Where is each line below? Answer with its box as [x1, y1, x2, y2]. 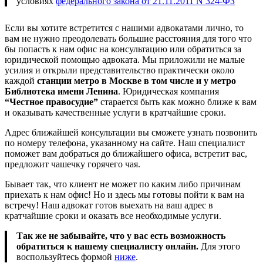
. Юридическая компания [118, 86, 219, 96]
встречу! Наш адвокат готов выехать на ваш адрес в [5, 200, 213, 210]
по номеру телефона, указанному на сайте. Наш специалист [5, 137, 245, 148]
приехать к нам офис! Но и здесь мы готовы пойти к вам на [5, 189, 244, 200]
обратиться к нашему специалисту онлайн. [16, 241, 198, 251]
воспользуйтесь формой [16, 251, 114, 262]
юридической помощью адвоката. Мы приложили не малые [5, 54, 245, 65]
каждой [5, 75, 37, 86]
